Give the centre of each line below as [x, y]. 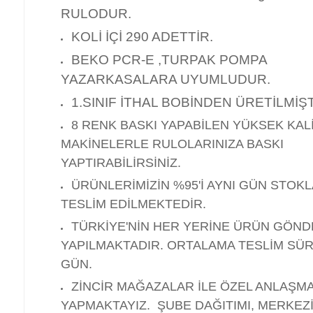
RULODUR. [96, 14]
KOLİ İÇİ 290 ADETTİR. [142, 37]
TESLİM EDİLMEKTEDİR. [133, 204]
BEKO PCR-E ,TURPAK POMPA [169, 60]
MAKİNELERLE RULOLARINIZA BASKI [172, 144]
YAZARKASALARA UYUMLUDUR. [166, 79]
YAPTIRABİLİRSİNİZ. [121, 163]
